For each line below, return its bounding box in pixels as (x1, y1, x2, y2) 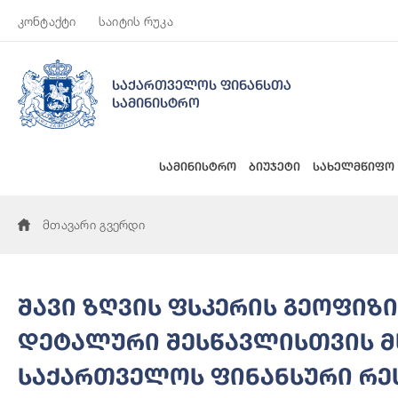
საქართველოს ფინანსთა (112, 76, 291, 92)
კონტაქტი (18, 13, 76, 28)
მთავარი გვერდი (43, 216, 145, 232)
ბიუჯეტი (249, 159, 300, 173)
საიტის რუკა (99, 13, 173, 28)
